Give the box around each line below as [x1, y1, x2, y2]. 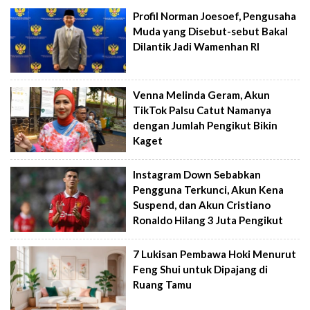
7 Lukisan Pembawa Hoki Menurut [133, 247, 297, 260]
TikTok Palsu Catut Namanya [133, 104, 272, 117]
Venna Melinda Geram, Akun [133, 89, 271, 102]
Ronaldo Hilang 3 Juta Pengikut [133, 214, 284, 226]
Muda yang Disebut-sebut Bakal [133, 24, 289, 37]
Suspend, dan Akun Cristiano [133, 199, 271, 211]
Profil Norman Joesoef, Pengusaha [133, 9, 297, 22]
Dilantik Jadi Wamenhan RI [133, 39, 260, 53]
